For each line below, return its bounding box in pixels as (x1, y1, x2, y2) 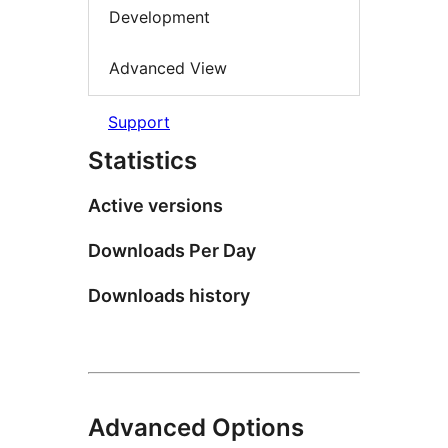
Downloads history (88, 284, 250, 306)
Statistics (88, 145, 197, 175)
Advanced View (109, 58, 227, 79)
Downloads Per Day (88, 239, 256, 261)
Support (108, 111, 170, 132)
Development (109, 6, 210, 27)
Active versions (88, 194, 223, 216)
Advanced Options (88, 412, 304, 442)
